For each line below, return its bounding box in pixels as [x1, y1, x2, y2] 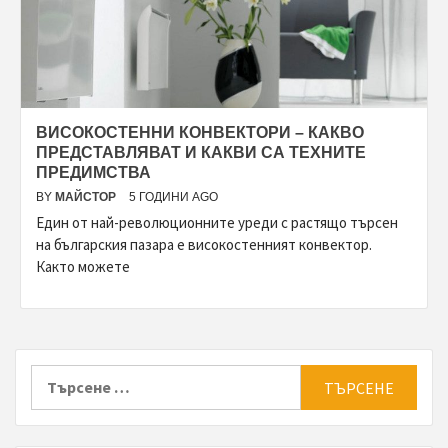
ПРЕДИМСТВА [36, 164, 151, 182]
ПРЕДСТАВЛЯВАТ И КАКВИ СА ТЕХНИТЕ [36, 144, 366, 162]
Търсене [30, 366, 94, 387]
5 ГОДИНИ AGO [129, 190, 218, 205]
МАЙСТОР [55, 190, 119, 205]
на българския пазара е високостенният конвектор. [36, 235, 372, 255]
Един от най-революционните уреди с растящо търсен [36, 213, 398, 233]
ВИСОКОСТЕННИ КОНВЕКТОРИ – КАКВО [36, 124, 364, 142]
